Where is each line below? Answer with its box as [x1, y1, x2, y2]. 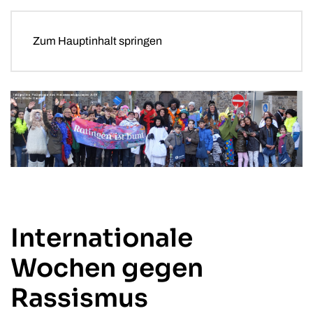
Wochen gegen [10, 252, 203, 284]
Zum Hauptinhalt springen [33, 35, 162, 47]
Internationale [10, 221, 193, 254]
